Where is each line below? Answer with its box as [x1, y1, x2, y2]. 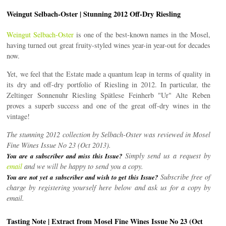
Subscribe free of [157, 172, 210, 182]
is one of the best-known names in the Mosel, [74, 29, 210, 39]
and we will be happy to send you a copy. [22, 161, 144, 171]
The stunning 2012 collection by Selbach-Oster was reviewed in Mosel [7, 129, 210, 139]
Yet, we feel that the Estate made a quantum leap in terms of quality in [7, 69, 210, 79]
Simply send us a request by [122, 150, 210, 160]
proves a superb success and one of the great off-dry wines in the [7, 100, 210, 110]
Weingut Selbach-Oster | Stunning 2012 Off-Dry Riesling [7, 8, 181, 19]
